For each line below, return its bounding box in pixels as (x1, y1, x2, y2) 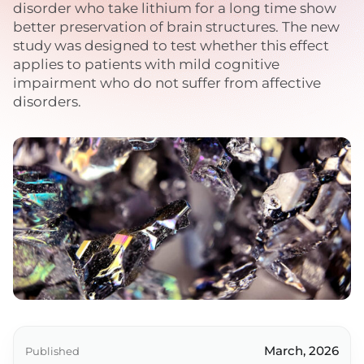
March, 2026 (264, 343, 339, 358)
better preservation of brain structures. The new (13, 19, 340, 35)
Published (25, 344, 80, 357)
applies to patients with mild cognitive (13, 56, 279, 72)
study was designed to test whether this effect (13, 37, 329, 54)
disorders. (13, 93, 81, 110)
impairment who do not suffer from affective (13, 75, 321, 91)
